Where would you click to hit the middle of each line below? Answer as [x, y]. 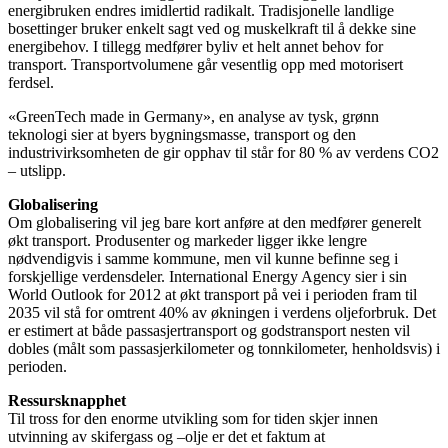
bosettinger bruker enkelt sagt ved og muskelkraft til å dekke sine [212, 29]
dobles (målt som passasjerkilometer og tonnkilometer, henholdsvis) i [224, 349]
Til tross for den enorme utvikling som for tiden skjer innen [193, 419]
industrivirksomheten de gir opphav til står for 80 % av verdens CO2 [223, 153]
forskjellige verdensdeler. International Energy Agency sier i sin [207, 277]
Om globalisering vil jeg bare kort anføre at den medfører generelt [214, 223]
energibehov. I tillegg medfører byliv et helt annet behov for [195, 47]
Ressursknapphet [67, 401]
